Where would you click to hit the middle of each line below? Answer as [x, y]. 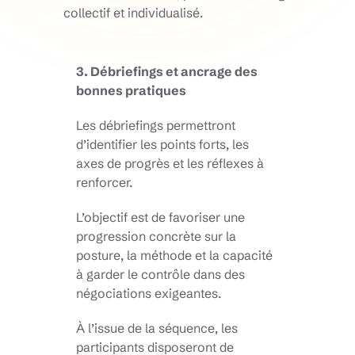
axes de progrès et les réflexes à [170, 164]
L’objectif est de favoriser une [160, 218]
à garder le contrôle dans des [160, 275]
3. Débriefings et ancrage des [167, 72]
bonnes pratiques [131, 91]
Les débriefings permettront [156, 126]
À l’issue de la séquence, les [157, 328]
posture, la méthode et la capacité [174, 256]
